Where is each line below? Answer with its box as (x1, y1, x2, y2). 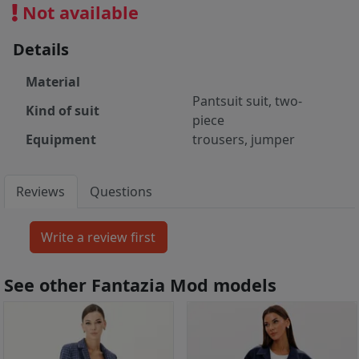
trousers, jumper (192, 131, 295, 149)
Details (13, 38, 69, 61)
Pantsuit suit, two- (192, 92, 302, 111)
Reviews (16, 183, 66, 201)
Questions (90, 183, 153, 201)
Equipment (26, 131, 96, 149)
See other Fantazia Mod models (4, 273, 276, 297)
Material (26, 73, 80, 91)
